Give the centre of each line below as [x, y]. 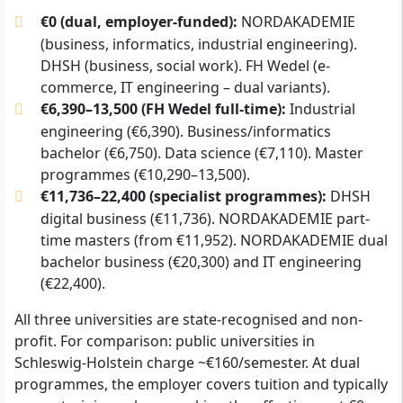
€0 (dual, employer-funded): [139, 21]
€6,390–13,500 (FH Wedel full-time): [163, 108]
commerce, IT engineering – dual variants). [185, 87]
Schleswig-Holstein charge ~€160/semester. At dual [187, 362]
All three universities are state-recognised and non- [188, 319]
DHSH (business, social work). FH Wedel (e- [185, 65]
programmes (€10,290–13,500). [145, 174]
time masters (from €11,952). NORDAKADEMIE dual [214, 240]
